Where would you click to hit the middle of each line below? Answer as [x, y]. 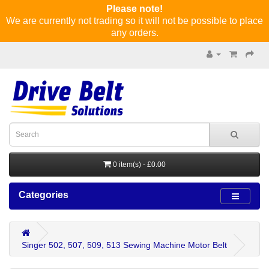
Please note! [134, 9]
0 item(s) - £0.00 [139, 165]
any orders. [134, 33]
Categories [44, 195]
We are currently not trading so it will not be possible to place [134, 21]
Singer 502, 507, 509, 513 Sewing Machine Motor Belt [124, 245]
